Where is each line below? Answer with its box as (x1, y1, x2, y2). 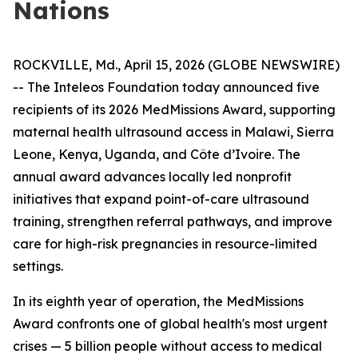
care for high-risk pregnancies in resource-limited (13, 236, 317, 252)
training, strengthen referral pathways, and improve (13, 213, 332, 229)
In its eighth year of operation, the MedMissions (13, 293, 304, 309)
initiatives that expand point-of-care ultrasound (13, 191, 309, 207)
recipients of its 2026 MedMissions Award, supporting (13, 101, 336, 117)
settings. (13, 258, 63, 274)
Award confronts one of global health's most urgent (13, 316, 328, 332)
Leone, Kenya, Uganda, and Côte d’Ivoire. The (13, 146, 300, 162)
